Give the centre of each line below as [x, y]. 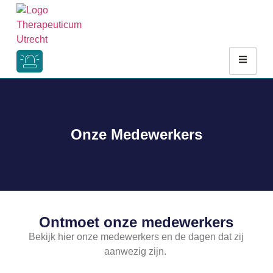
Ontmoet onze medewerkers [136, 222]
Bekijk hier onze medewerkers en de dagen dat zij [136, 237]
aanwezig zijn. [136, 251]
